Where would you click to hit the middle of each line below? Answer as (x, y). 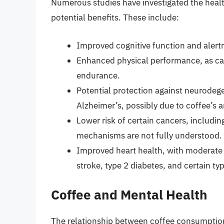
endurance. (98, 75)
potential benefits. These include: (115, 18)
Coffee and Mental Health (129, 195)
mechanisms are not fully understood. (149, 135)
